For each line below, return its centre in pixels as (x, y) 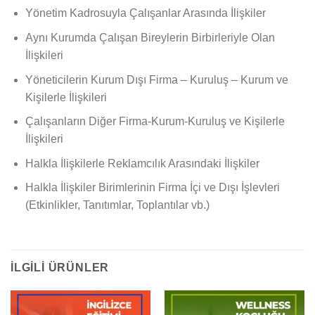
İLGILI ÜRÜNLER (60, 268)
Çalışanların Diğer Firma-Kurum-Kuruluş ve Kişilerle (155, 122)
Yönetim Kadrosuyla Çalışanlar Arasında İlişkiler (145, 13)
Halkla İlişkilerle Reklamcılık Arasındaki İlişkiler (142, 163)
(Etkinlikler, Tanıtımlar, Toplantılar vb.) (117, 205)
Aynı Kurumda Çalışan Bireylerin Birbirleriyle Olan (150, 38)
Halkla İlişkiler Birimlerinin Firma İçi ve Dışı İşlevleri (152, 188)
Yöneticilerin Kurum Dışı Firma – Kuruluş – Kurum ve (156, 79)
